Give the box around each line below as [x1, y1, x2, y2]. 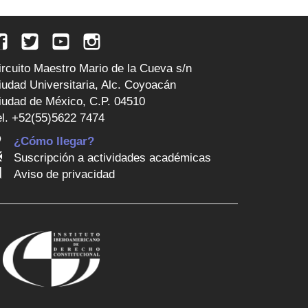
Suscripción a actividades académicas [14, 151, 211, 165]
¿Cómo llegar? [14, 135, 94, 148]
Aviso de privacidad [14, 168, 115, 181]
